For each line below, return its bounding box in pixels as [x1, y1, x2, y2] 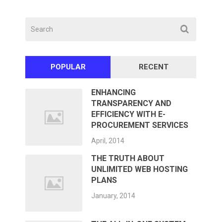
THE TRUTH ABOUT [91, 154, 165, 164]
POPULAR [50, 62, 86, 72]
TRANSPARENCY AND [91, 99, 172, 109]
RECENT [139, 62, 169, 72]
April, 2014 [91, 137, 125, 145]
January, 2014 [91, 192, 136, 200]
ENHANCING [91, 88, 136, 98]
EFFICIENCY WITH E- [91, 110, 166, 119]
